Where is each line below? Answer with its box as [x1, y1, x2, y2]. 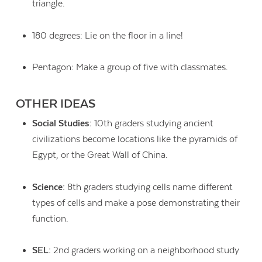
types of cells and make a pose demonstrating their [32, 197, 240, 208]
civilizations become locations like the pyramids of [32, 134, 237, 145]
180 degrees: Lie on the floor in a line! [32, 30, 185, 41]
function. [32, 213, 68, 224]
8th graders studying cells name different [67, 181, 233, 192]
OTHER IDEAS [16, 97, 96, 112]
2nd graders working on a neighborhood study [53, 245, 239, 256]
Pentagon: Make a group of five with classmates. [32, 62, 230, 73]
